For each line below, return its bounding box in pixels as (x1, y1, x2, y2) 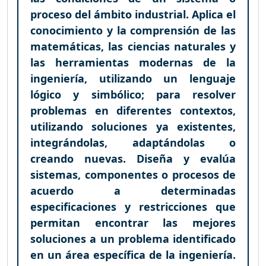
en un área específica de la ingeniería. (30, 247, 236, 262)
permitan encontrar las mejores (30, 215, 236, 230)
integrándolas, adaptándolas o (30, 135, 236, 150)
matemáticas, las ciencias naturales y (30, 39, 236, 53)
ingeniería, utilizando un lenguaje (30, 71, 236, 85)
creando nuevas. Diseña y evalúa (30, 151, 236, 166)
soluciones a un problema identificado (30, 231, 236, 246)
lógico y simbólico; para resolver (30, 87, 236, 102)
